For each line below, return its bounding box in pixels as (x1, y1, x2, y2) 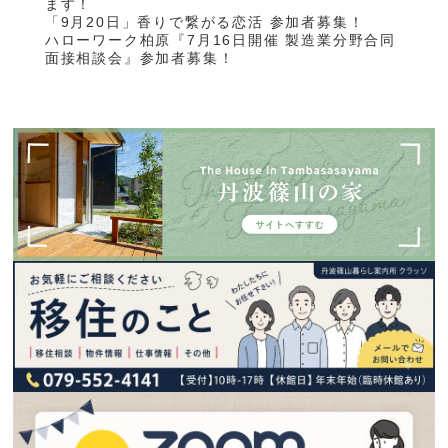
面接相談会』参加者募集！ (44, 50, 235, 67)
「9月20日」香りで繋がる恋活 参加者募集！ (44, 14, 365, 31)
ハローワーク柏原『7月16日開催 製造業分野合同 (44, 32, 396, 49)
